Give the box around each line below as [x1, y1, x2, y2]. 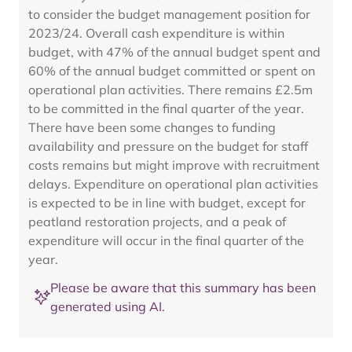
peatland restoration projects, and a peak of [28, 214, 286, 229]
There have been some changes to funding [28, 119, 276, 135]
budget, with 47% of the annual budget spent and [28, 44, 321, 60]
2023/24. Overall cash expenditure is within [28, 25, 284, 41]
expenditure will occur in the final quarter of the [28, 233, 304, 248]
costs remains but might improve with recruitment [28, 157, 320, 173]
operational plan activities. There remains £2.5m [28, 82, 313, 97]
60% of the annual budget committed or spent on [28, 63, 315, 79]
